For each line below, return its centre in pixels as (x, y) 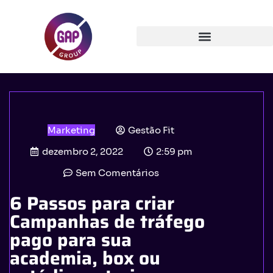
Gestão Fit (151, 130)
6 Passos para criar (92, 203)
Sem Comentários (117, 172)
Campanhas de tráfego (107, 221)
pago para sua (71, 239)
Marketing (72, 130)
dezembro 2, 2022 (82, 151)
